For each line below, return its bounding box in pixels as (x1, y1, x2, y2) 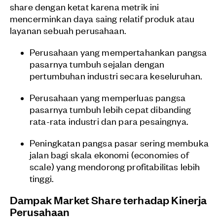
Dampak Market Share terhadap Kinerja (10, 192, 207, 207)
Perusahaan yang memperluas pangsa (30, 91, 185, 104)
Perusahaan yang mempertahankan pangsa (30, 45, 207, 58)
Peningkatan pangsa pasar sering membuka (30, 136, 209, 149)
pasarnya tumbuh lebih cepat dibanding (30, 103, 191, 115)
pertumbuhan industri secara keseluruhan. (30, 69, 203, 82)
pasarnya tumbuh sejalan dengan (30, 57, 165, 70)
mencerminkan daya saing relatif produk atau (10, 12, 195, 25)
